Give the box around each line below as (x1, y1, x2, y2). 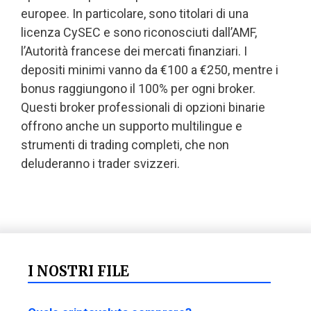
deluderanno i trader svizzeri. (21, 156, 180, 171)
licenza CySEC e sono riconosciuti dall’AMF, (21, 25, 257, 40)
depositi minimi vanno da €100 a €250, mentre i (21, 62, 278, 78)
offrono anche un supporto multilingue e (21, 119, 242, 134)
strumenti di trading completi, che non (21, 137, 229, 153)
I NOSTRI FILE (28, 262, 129, 280)
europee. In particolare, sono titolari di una (21, 6, 249, 22)
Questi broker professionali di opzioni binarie (21, 100, 265, 115)
